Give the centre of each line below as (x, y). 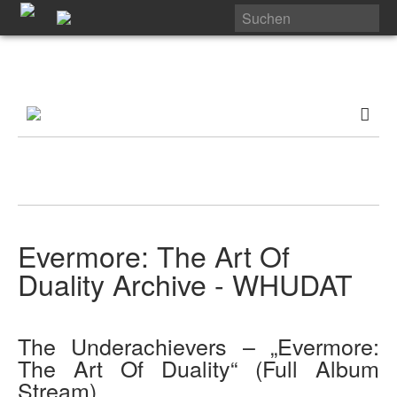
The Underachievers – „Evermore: (198, 346)
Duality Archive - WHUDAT (185, 284)
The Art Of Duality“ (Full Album (198, 368)
